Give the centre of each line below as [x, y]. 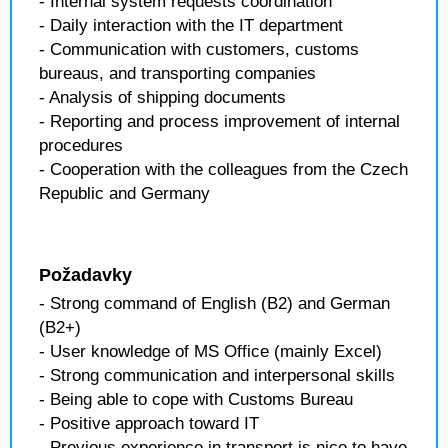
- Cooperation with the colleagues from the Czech [223, 169]
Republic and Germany [124, 193]
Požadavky [85, 275]
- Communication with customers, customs [199, 49]
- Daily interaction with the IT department [191, 25]
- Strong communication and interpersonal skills [217, 375]
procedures [81, 145]
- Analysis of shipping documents [162, 97]
